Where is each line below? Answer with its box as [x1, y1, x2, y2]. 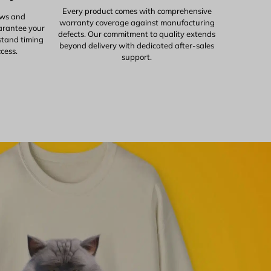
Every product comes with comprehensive [62, 5, 212, 16]
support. [122, 51, 152, 62]
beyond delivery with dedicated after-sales [59, 40, 214, 50]
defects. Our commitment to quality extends [58, 28, 215, 39]
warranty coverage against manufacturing [59, 17, 215, 27]
